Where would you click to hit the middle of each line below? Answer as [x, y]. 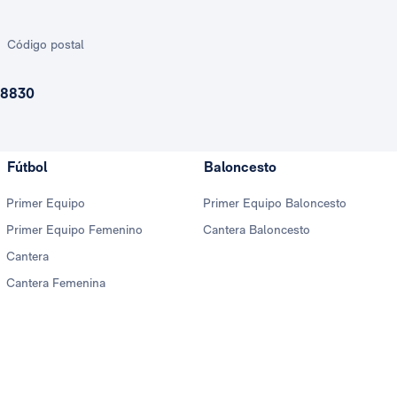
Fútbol [27, 167]
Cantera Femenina [56, 283]
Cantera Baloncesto [257, 230]
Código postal [46, 44]
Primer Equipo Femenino [74, 230]
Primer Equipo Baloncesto [275, 203]
